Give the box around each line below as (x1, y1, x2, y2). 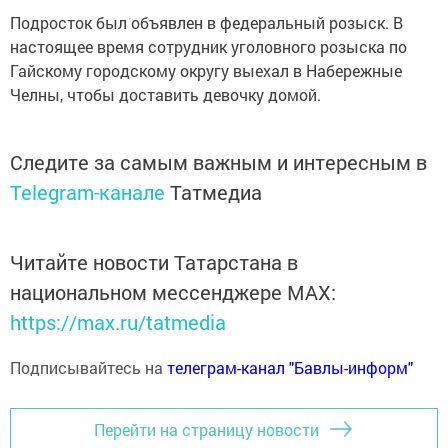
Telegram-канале (10, 179, 165, 205)
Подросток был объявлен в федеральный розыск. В (10, 12, 403, 33)
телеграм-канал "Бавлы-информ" (167, 357, 413, 378)
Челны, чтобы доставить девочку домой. (10, 84, 321, 105)
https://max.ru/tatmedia (10, 309, 226, 335)
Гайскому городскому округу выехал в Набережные (10, 60, 402, 81)
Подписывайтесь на (10, 357, 167, 378)
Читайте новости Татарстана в (10, 249, 298, 275)
